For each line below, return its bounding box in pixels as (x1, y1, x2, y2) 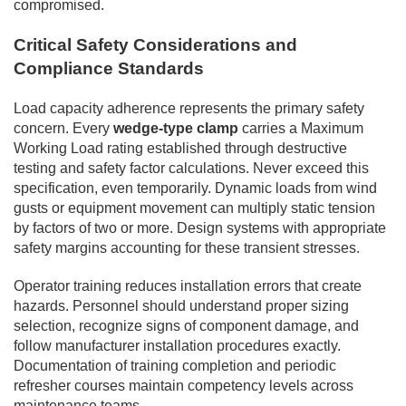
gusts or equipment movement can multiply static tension (14, 199, 375, 216)
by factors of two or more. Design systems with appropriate (14, 219, 386, 236)
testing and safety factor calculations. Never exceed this (14, 159, 369, 176)
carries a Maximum (238, 120, 363, 136)
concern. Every (14, 120, 113, 136)
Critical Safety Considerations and (14, 34, 297, 54)
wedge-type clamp (113, 120, 238, 136)
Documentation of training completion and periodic (14, 357, 336, 373)
